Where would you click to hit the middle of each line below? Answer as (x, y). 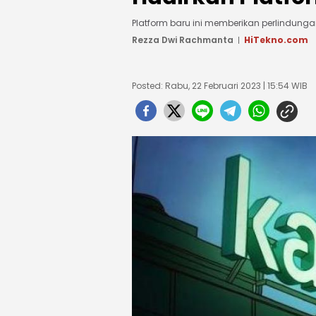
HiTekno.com (276, 40)
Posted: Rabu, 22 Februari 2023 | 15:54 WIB (220, 86)
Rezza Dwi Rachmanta (183, 40)
